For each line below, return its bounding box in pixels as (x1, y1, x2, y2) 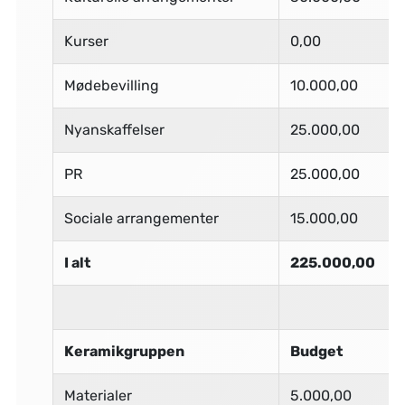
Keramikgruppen (63, 343, 184, 361)
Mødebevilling (63, 77, 159, 95)
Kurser (63, 33, 108, 51)
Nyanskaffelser (63, 121, 165, 139)
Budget (289, 343, 343, 361)
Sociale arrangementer (63, 210, 219, 228)
